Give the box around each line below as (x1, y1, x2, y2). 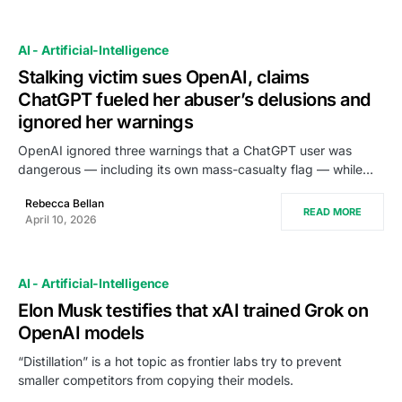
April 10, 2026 (25, 213, 97, 226)
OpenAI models (18, 322, 144, 344)
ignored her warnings (18, 111, 193, 133)
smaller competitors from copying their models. (18, 372, 293, 388)
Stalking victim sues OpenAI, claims (18, 66, 310, 88)
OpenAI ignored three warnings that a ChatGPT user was (18, 143, 352, 158)
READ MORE (303, 205, 362, 218)
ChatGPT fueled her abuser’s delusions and (18, 89, 371, 110)
